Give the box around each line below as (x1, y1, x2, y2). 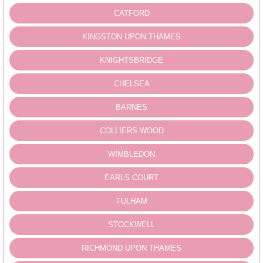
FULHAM (116, 196, 147, 205)
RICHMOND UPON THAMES (82, 243, 181, 252)
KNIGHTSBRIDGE (100, 55, 163, 65)
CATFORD (113, 8, 150, 18)
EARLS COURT (104, 173, 159, 182)
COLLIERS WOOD (99, 126, 164, 135)
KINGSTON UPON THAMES (82, 32, 181, 41)
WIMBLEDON (108, 149, 155, 159)
